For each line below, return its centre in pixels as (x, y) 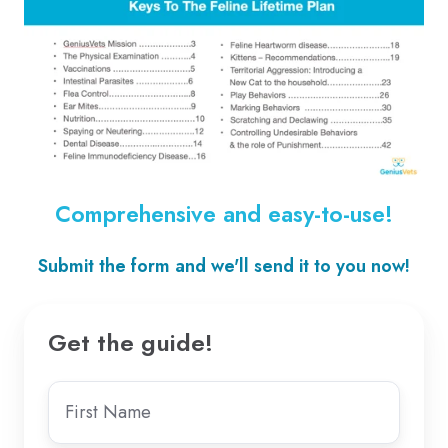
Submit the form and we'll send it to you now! (224, 265)
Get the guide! (130, 342)
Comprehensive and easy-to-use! (224, 213)
